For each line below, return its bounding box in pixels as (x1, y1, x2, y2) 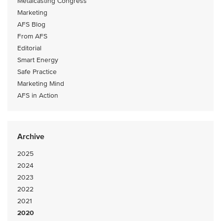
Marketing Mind (17, 79, 64, 88)
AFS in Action (17, 91, 58, 100)
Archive (17, 132, 44, 142)
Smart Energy (17, 56, 58, 64)
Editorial (17, 44, 41, 52)
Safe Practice (17, 68, 57, 76)
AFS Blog (17, 20, 45, 29)
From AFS (17, 32, 47, 40)
